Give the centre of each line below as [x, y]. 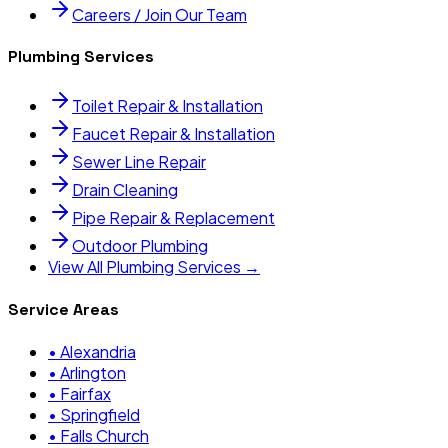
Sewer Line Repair [139, 162]
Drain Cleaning [125, 190]
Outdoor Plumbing [140, 246]
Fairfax [85, 393]
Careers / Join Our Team [159, 14]
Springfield [100, 414]
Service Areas [63, 309]
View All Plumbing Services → [154, 267]
